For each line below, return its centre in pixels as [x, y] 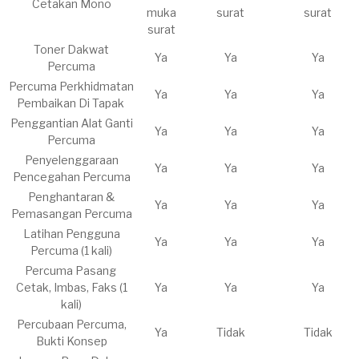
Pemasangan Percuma [71, 214]
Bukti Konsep [71, 341]
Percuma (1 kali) [71, 251]
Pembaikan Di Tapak [71, 103]
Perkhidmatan [97, 87]
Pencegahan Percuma [71, 177]
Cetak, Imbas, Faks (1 [71, 288]
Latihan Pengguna [71, 234]
